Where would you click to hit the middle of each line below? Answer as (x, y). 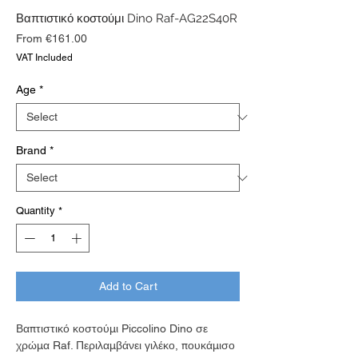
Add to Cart (128, 286)
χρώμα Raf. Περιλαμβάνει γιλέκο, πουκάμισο (125, 345)
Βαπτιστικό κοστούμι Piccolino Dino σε (112, 328)
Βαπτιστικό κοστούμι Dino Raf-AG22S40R (127, 18)
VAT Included (44, 58)
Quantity (36, 211)
